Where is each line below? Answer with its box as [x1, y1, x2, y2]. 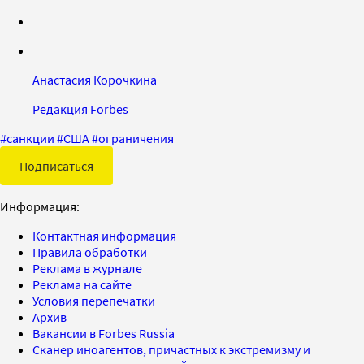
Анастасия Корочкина [32, 71, 157, 88]
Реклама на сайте [32, 275, 132, 292]
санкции [6, 129, 54, 146]
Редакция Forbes [32, 100, 128, 117]
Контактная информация [32, 227, 176, 244]
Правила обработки [32, 243, 147, 260]
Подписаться [19, 157, 93, 174]
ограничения [98, 129, 174, 146]
